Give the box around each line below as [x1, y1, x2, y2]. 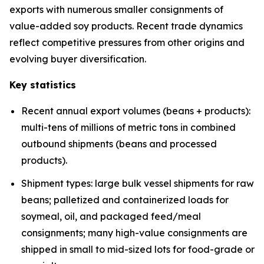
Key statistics [9, 79, 76, 91]
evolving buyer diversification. [9, 53, 146, 65]
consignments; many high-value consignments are [21, 226, 247, 239]
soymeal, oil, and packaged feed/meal [21, 210, 201, 222]
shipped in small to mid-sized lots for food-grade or [21, 243, 255, 255]
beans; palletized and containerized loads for [21, 193, 229, 206]
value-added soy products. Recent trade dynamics [9, 20, 243, 32]
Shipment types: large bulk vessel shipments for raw [21, 177, 254, 189]
